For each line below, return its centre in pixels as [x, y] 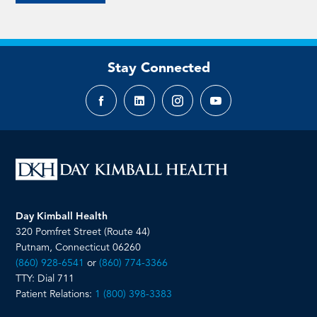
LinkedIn [160, 108]
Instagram [201, 108]
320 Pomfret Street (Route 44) [83, 232]
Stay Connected [158, 68]
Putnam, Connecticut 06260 [79, 248]
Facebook [125, 108]
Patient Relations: [56, 295]
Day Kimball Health [62, 217]
